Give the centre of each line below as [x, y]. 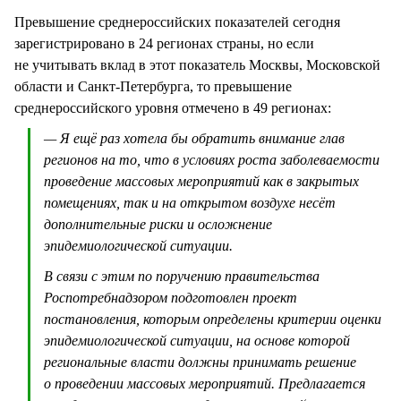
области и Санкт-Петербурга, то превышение [153, 86]
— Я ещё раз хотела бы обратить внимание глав [194, 139]
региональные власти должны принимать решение [200, 363]
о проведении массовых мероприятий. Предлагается [205, 384]
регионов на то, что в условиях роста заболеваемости [212, 160]
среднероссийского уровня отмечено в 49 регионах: [173, 107]
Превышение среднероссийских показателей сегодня [177, 21]
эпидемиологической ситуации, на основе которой [197, 341]
